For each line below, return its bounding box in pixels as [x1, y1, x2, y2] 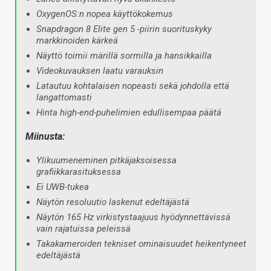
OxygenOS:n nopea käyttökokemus [36, 8, 173, 19]
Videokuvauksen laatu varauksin [36, 65, 163, 76]
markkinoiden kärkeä [36, 34, 118, 46]
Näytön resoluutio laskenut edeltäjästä [36, 196, 189, 207]
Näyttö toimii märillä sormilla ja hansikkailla [36, 50, 212, 61]
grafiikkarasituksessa [36, 166, 121, 177]
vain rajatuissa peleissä [36, 223, 131, 234]
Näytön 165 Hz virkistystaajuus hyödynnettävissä [36, 211, 230, 223]
